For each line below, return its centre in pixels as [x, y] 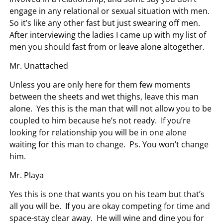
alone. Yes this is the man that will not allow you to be [111, 108]
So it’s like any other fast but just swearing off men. [106, 23]
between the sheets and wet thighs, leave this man [104, 96]
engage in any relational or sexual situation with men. [111, 11]
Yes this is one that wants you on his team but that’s [107, 194]
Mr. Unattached [39, 65]
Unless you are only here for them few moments [100, 84]
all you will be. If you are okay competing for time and [110, 206]
